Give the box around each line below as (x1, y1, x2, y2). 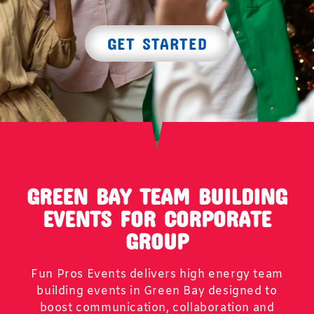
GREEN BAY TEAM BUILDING (27, 183, 287, 209)
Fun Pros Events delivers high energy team (31, 267, 283, 282)
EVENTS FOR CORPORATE (43, 205, 271, 231)
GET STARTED (107, 33, 207, 53)
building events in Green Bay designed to (36, 284, 278, 299)
